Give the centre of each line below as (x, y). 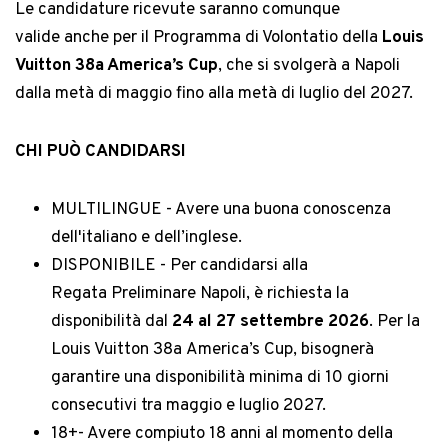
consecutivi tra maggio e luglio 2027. (188, 406)
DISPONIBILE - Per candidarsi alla (179, 266)
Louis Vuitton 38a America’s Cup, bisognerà (212, 350)
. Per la (394, 322)
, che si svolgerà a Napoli (309, 66)
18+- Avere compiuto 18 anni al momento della (222, 434)
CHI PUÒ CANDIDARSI (100, 152)
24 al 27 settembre (250, 322)
